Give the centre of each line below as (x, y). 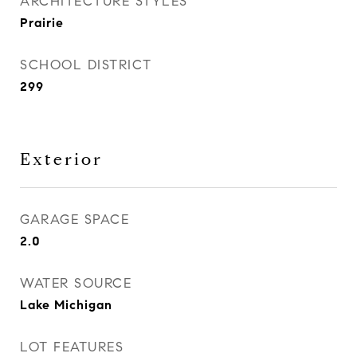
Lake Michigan (66, 305)
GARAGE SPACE (75, 220)
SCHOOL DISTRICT (86, 65)
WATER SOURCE (76, 283)
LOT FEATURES (72, 347)
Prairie (42, 23)
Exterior (61, 159)
